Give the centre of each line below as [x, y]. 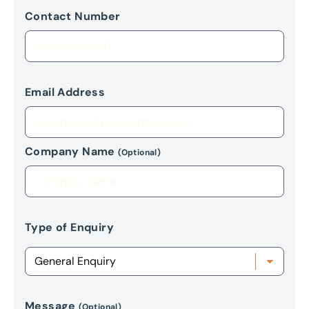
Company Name [72, 151]
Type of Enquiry [69, 227]
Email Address [65, 92]
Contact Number [73, 16]
